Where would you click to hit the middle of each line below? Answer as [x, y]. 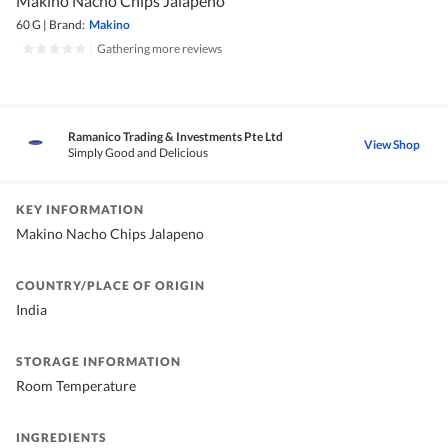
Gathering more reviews [159, 49]
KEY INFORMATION [80, 210]
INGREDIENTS [61, 438]
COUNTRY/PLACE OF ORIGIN [110, 286]
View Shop [392, 144]
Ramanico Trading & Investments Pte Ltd [175, 137]
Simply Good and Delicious [138, 153]
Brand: [67, 25]
